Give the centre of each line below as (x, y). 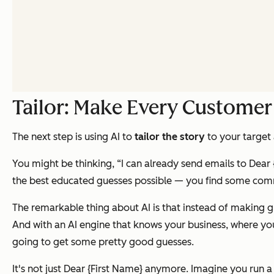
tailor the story (170, 137)
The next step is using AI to (73, 137)
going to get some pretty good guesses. (103, 242)
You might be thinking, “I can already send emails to (131, 164)
